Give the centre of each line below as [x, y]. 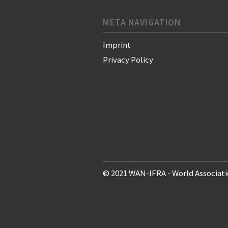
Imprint [117, 45]
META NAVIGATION [142, 23]
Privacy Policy [128, 60]
